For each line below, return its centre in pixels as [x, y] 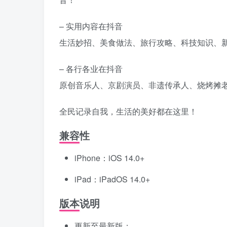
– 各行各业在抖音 [91, 69]
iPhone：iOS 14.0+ [109, 158]
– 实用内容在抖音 [91, 26]
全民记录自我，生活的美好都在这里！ [128, 111]
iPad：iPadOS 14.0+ [112, 179]
